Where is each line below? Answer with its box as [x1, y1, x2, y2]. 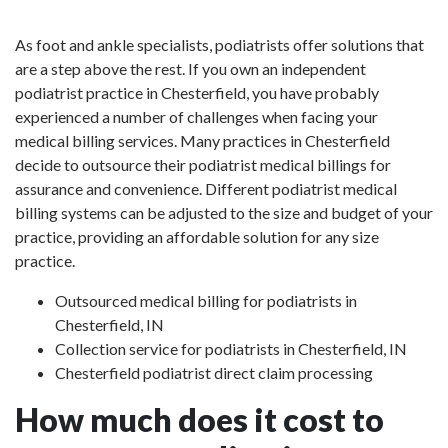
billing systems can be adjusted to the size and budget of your [15, 203, 433, 222]
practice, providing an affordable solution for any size [15, 227, 379, 246]
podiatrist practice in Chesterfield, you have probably [15, 83, 379, 102]
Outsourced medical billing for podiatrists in [55, 291, 357, 310]
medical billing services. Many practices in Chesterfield [15, 131, 390, 150]
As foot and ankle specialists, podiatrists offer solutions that [15, 35, 424, 54]
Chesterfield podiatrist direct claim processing [55, 363, 373, 382]
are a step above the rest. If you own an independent [15, 59, 366, 78]
